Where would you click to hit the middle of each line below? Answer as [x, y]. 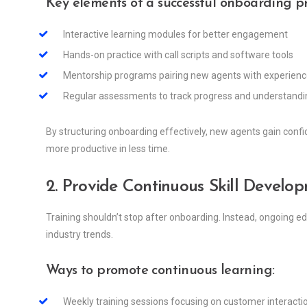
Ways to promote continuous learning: [160, 271]
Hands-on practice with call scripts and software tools [178, 55]
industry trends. [79, 235]
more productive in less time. [108, 149]
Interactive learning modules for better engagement [175, 35]
